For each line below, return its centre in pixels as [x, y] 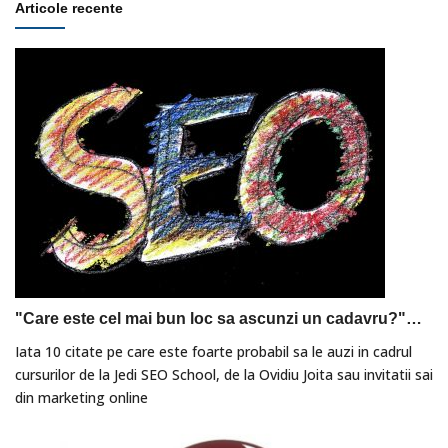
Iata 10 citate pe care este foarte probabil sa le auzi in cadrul [213, 352]
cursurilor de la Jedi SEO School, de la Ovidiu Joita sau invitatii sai [224, 375]
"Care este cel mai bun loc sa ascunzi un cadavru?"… [218, 319]
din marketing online [81, 398]
